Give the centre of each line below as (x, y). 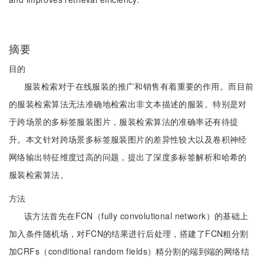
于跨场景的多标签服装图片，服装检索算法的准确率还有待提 (124, 121)
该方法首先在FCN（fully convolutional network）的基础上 (136, 216)
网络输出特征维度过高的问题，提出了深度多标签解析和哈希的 (128, 157)
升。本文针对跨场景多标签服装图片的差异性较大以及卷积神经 (128, 139)
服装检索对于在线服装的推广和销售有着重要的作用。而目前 (139, 86)
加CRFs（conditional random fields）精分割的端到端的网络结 (129, 251)
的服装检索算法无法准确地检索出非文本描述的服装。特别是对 (128, 104)
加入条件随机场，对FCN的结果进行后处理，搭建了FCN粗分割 (129, 233)
